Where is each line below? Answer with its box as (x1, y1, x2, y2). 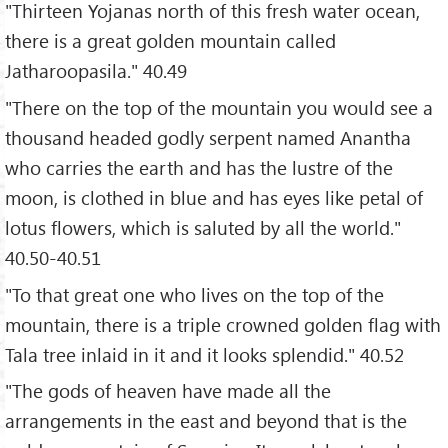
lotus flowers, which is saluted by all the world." (5, 214, 401, 240)
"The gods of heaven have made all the (5, 378, 331, 404)
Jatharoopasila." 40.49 (5, 57, 187, 83)
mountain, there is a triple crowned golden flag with (5, 311, 441, 337)
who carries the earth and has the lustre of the (5, 154, 393, 180)
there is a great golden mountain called (5, 27, 336, 53)
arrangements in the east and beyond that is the (5, 408, 407, 434)
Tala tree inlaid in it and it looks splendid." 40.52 (5, 341, 404, 367)
